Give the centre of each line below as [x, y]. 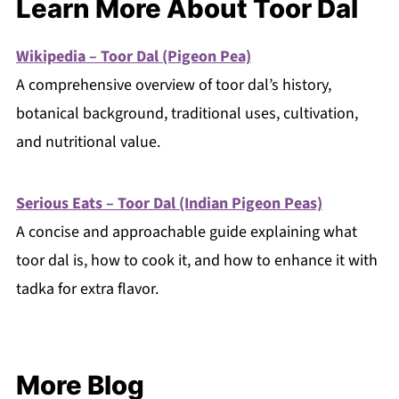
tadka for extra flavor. [87, 289]
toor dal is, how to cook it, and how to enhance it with [196, 261]
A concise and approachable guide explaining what [186, 232]
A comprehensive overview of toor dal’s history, [173, 85]
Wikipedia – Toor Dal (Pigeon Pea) [133, 57]
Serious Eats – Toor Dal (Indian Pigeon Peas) [169, 204]
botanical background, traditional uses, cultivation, [187, 114]
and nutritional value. [88, 142]
